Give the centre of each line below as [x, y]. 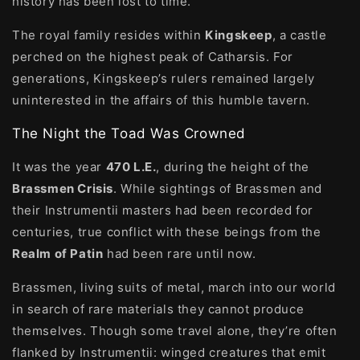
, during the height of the [233, 167]
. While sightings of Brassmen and [218, 188]
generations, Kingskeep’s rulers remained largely [164, 78]
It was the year [59, 167]
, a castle [299, 35]
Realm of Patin [58, 254]
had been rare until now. [180, 254]
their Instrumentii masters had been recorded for [163, 210]
